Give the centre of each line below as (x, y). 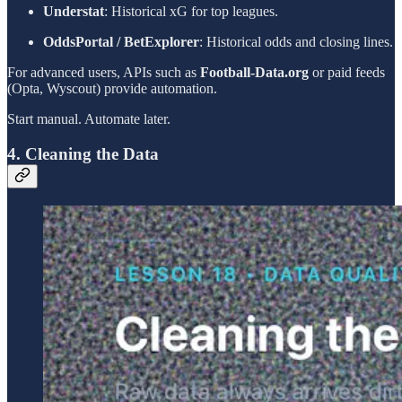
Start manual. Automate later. (89, 119)
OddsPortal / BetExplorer (121, 42)
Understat (74, 12)
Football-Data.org (254, 73)
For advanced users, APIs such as (104, 73)
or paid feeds (347, 73)
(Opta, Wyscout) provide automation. (112, 89)
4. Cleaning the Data (83, 154)
